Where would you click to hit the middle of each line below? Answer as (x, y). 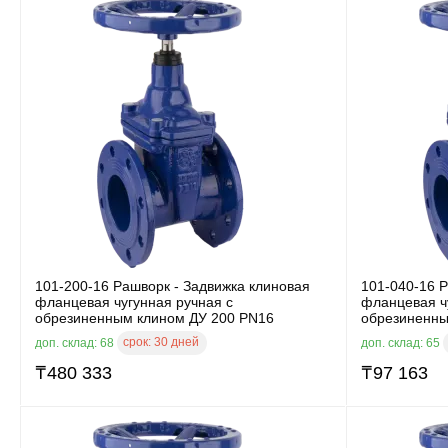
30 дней (176, 341)
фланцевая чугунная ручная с (134, 301)
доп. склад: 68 (76, 342)
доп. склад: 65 (402, 342)
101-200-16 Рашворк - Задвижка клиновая (172, 285)
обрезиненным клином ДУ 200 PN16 (154, 317)
